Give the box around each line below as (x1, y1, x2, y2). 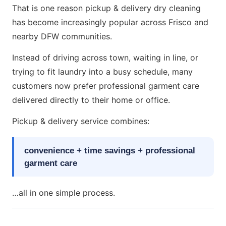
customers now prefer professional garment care (12, 81, 199, 91)
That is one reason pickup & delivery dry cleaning (12, 3, 201, 13)
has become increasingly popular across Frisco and (12, 17, 208, 27)
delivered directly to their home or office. (12, 95, 170, 105)
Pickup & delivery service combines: (12, 116, 149, 126)
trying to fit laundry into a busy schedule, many (12, 67, 193, 77)
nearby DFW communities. (12, 31, 112, 41)
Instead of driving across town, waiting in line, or (12, 52, 198, 63)
